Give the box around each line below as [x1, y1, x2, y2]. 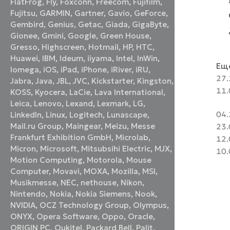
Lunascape [107, 110, 148, 120]
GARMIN [40, 8, 71, 18]
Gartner [74, 8, 104, 18]
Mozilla [111, 166, 139, 177]
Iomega [10, 65, 40, 75]
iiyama [87, 53, 112, 64]
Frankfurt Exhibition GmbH [10, 132, 112, 143]
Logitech [69, 110, 103, 120]
